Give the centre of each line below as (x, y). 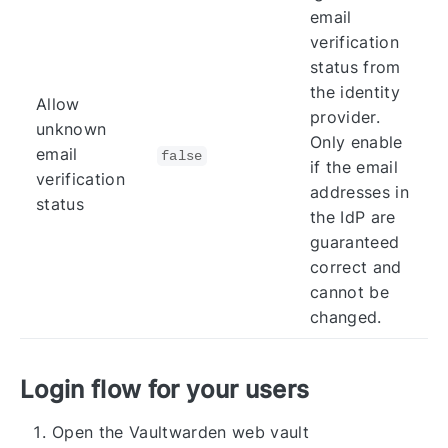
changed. (346, 317)
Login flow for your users (165, 390)
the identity (355, 92)
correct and (356, 267)
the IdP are (353, 217)
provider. (345, 117)
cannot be (349, 292)
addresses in (359, 192)
